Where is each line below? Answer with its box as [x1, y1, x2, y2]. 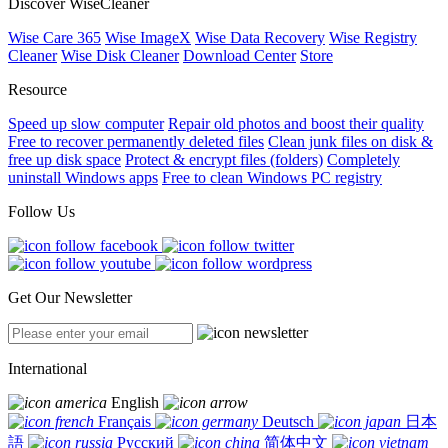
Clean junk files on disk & [268, 133, 433, 151]
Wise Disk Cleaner [61, 47, 179, 65]
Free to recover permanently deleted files [8, 133, 264, 151]
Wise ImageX [105, 29, 191, 47]
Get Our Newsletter [8, 289, 132, 307]
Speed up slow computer [8, 115, 164, 133]
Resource [8, 81, 67, 99]
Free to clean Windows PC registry [162, 169, 382, 187]
